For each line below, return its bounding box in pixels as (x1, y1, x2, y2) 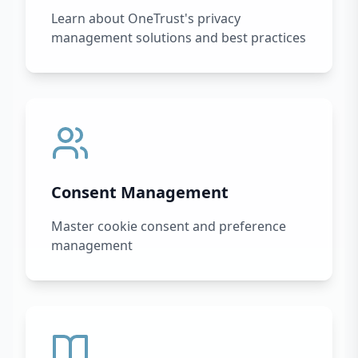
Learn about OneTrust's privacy (51, 9, 241, 27)
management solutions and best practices (51, 28, 306, 46)
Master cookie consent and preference (51, 217, 286, 235)
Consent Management (51, 181, 229, 203)
